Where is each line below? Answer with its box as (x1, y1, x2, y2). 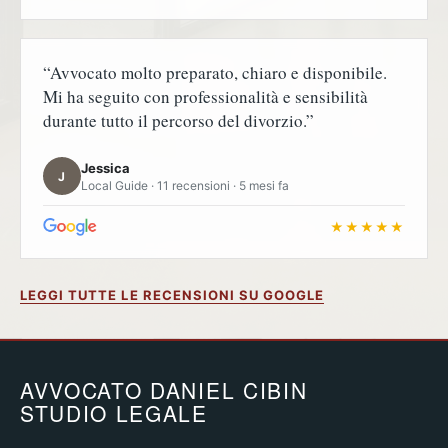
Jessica (81, 159, 130, 176)
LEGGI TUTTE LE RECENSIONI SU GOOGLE (20, 287, 325, 303)
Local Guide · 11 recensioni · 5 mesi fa (81, 177, 289, 193)
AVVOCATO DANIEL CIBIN (20, 375, 308, 405)
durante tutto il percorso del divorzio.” (43, 109, 314, 133)
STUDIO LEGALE (20, 398, 208, 428)
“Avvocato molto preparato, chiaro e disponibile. (43, 61, 387, 85)
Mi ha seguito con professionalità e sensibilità (43, 85, 368, 109)
